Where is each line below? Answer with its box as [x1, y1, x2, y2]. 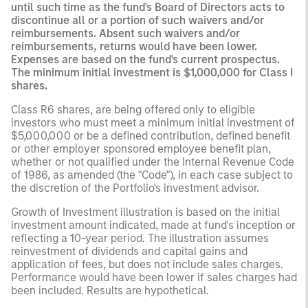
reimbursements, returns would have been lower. [11, 39, 257, 53]
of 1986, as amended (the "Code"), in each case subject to [11, 168, 293, 181]
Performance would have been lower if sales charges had [11, 270, 297, 284]
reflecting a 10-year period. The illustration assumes [11, 231, 269, 245]
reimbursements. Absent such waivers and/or [11, 26, 240, 40]
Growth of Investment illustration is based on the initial [11, 205, 280, 219]
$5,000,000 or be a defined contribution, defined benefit [11, 129, 290, 142]
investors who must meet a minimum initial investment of [11, 115, 295, 129]
